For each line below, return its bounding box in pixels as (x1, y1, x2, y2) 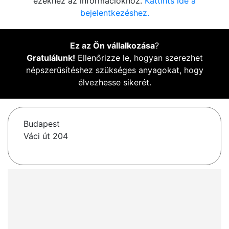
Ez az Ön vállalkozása (70, 40, 155, 51)
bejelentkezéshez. (80, 8, 149, 18)
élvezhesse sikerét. (78, 77, 151, 88)
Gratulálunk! (26, 53, 75, 63)
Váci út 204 (24, 131, 68, 142)
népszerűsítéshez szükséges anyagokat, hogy (26, 65, 203, 76)
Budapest (24, 119, 60, 129)
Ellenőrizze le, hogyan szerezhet (75, 53, 203, 63)
